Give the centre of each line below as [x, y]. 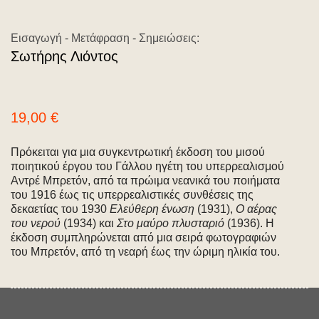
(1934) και [89, 223]
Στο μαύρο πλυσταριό [171, 223]
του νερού [36, 223]
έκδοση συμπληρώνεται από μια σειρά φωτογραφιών [143, 237]
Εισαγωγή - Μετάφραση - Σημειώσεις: [105, 38]
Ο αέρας [256, 209]
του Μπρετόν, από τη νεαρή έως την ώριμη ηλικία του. [145, 252]
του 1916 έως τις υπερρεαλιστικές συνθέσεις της [132, 195]
